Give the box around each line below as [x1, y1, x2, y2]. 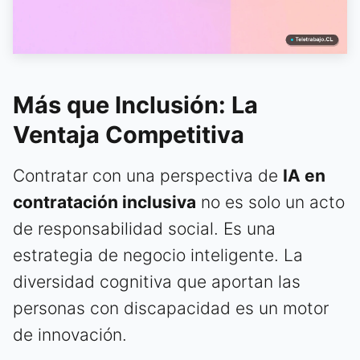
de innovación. [13, 324, 127, 345]
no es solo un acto [196, 191, 345, 212]
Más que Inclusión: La [13, 90, 258, 119]
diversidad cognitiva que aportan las [13, 271, 301, 292]
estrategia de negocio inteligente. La [13, 244, 303, 265]
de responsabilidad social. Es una [13, 218, 276, 239]
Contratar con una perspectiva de [13, 165, 283, 186]
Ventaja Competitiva [13, 120, 244, 149]
